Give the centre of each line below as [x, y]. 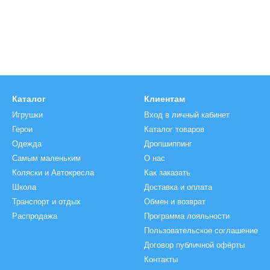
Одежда [27, 144]
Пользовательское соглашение [201, 231]
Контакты [161, 259]
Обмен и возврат [175, 202]
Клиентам [165, 99]
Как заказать [167, 173]
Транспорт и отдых [46, 202]
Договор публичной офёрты [194, 245]
